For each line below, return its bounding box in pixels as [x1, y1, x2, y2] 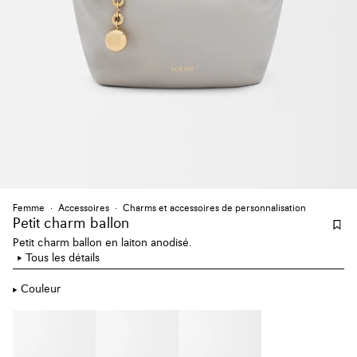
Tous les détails [25, 252, 100, 264]
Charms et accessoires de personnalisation [123, 203, 306, 214]
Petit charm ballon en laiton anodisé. [13, 237, 192, 249]
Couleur [21, 284, 61, 296]
